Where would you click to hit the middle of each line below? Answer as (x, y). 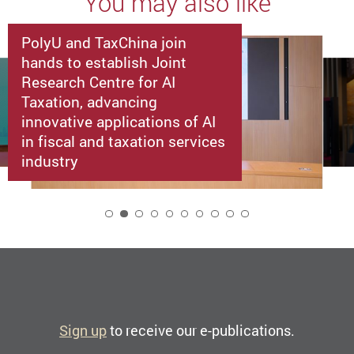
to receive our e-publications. (201, 331)
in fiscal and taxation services (124, 141)
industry (50, 160)
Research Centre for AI (99, 81)
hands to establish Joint (104, 62)
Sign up (83, 331)
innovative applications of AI (119, 121)
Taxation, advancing (90, 101)
